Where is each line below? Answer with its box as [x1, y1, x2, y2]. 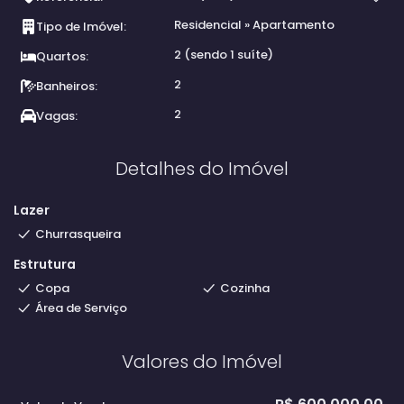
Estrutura [14, 255, 76, 273]
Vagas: [36, 107, 78, 124]
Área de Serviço [35, 299, 127, 317]
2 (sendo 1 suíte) [174, 46, 273, 63]
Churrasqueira [35, 225, 121, 243]
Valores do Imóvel [122, 349, 282, 374]
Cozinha [219, 280, 270, 297]
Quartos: [36, 48, 88, 65]
